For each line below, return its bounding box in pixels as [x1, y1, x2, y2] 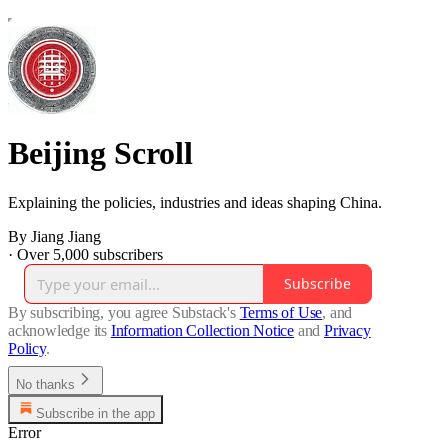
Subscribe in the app [36, 405, 155, 421]
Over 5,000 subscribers [17, 245, 163, 263]
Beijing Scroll [8, 135, 193, 172]
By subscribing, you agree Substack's [8, 303, 236, 321]
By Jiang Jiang [8, 227, 101, 245]
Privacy [324, 321, 371, 339]
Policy [8, 339, 46, 357]
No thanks [16, 376, 75, 392]
